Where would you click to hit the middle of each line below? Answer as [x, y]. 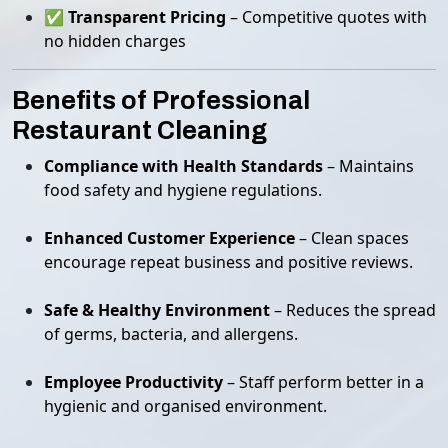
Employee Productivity [133, 382]
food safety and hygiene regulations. [183, 190]
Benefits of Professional [161, 100]
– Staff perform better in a [323, 382]
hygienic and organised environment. [185, 406]
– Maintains [368, 166]
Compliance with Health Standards [183, 166]
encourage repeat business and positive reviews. [228, 262]
